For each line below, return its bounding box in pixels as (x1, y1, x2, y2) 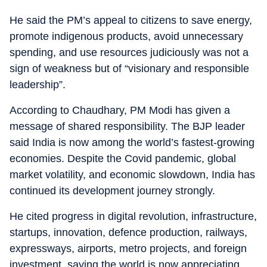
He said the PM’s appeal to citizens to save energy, (10, 14, 252, 26)
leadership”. (10, 79, 66, 91)
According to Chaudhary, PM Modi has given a (10, 104, 230, 116)
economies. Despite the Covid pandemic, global (10, 153, 236, 164)
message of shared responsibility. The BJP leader (10, 120, 245, 132)
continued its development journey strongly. (10, 185, 215, 197)
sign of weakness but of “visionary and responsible (10, 63, 249, 74)
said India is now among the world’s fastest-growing (10, 136, 254, 148)
